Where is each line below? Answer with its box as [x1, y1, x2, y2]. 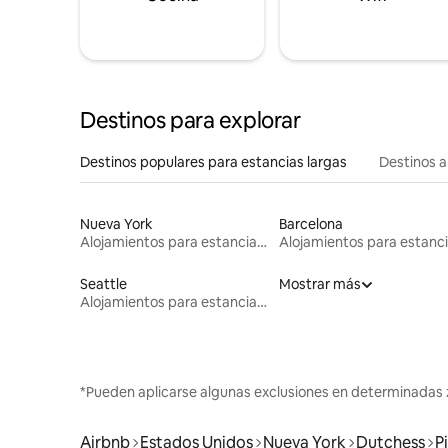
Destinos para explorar [80, 105, 301, 135]
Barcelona [278, 214, 343, 233]
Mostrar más [278, 274, 361, 293]
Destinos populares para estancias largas [80, 152, 347, 171]
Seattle [80, 274, 127, 293]
